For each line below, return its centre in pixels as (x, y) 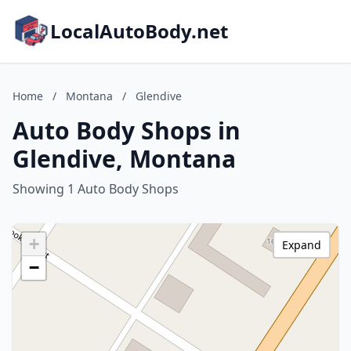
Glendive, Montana (124, 159)
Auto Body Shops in (127, 130)
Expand (302, 245)
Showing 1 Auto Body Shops (96, 189)
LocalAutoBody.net (139, 31)
